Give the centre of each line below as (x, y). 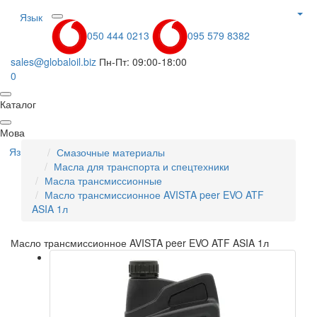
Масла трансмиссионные (103, 181)
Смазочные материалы (111, 152)
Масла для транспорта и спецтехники (142, 167)
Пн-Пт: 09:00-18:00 (143, 62)
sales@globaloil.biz (53, 62)
